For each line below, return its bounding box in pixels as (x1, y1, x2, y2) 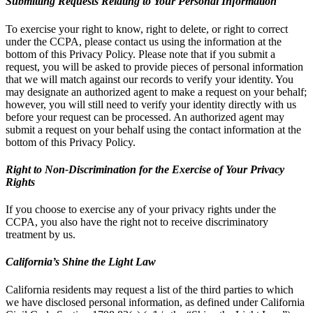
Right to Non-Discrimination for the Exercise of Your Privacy (6, 163, 284, 175)
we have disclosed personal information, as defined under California (6, 296, 305, 308)
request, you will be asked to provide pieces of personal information (6, 60, 303, 73)
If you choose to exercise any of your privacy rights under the (6, 203, 276, 216)
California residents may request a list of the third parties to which (6, 283, 293, 296)
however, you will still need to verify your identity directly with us (6, 98, 296, 110)
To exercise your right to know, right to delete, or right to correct (6, 22, 288, 35)
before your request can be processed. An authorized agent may (6, 110, 284, 123)
